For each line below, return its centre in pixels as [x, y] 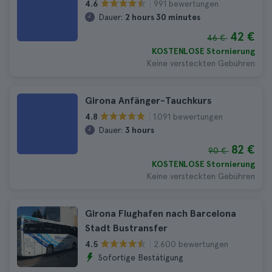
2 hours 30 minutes [163, 17]
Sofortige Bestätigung [141, 257]
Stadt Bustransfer [126, 228]
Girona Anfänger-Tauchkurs [148, 100]
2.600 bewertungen [191, 244]
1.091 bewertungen [188, 116]
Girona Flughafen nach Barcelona [161, 213]
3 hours [140, 130]
